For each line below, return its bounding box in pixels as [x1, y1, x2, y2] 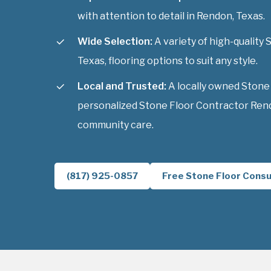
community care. [77, 119, 154, 131]
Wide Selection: [77, 35, 152, 47]
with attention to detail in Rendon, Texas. [77, 10, 265, 22]
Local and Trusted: [77, 80, 166, 92]
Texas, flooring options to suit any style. [77, 54, 258, 67]
